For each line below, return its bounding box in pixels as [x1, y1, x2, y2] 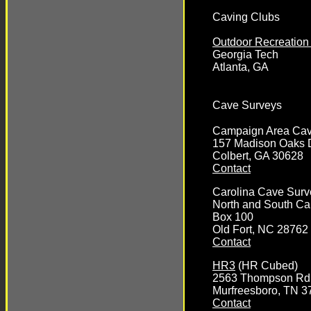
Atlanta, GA [212, 61, 269, 74]
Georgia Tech [212, 49, 278, 61]
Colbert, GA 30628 [212, 149, 303, 162]
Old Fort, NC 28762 [212, 223, 308, 235]
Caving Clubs [212, 10, 280, 23]
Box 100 [212, 210, 253, 223]
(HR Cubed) [235, 259, 298, 271]
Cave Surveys [212, 99, 282, 112]
